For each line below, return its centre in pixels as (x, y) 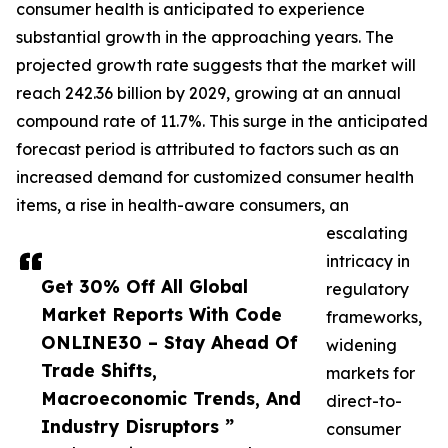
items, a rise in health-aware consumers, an (182, 205)
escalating (367, 233)
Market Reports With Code (161, 314)
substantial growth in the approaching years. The (205, 37)
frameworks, (374, 317)
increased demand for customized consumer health (215, 177)
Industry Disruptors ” (137, 426)
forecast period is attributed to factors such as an (207, 149)
